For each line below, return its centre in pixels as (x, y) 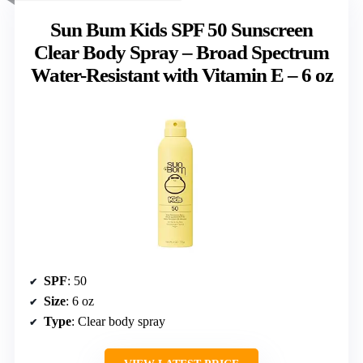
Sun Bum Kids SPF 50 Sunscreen (181, 30)
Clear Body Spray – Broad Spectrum (181, 53)
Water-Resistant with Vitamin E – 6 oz (181, 75)
